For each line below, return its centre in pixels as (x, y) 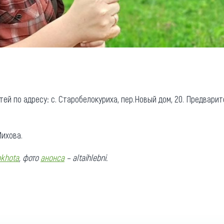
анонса (52, 157)
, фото (30, 157)
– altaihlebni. (86, 157)
